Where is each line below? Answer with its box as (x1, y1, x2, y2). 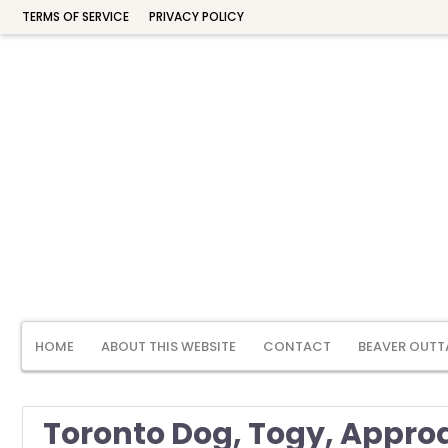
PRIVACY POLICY (149, 8, 244, 25)
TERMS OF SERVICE (22, 8, 129, 25)
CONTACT (263, 336, 331, 356)
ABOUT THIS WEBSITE (101, 336, 236, 356)
